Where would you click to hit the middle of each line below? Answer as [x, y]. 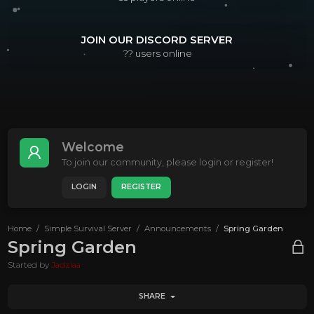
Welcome [93, 147]
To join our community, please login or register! [167, 163]
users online [162, 54]
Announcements [177, 228]
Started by [29, 264]
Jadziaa [66, 264]
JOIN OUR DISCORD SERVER [157, 40]
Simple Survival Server [88, 228]
